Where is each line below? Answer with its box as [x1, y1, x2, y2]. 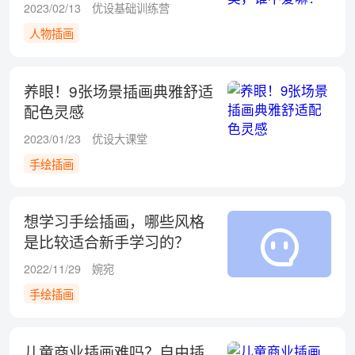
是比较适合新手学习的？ [23, 231, 189, 253]
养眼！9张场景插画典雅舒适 [23, 79, 213, 101]
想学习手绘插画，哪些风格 [23, 210, 204, 232]
